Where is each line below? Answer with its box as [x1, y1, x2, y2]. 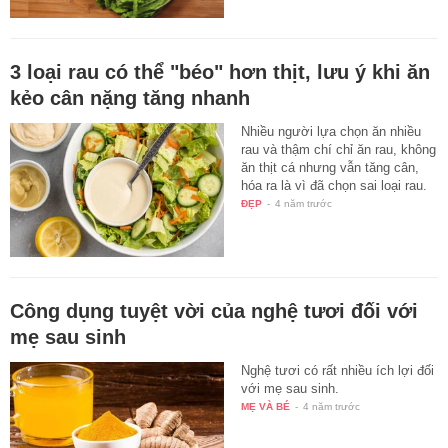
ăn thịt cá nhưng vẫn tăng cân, [241, 159, 420, 175]
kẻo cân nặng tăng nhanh [10, 86, 250, 109]
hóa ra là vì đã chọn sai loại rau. [241, 177, 428, 193]
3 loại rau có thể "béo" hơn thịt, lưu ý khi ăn [10, 60, 430, 83]
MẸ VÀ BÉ [241, 400, 291, 412]
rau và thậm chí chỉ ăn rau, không [241, 141, 437, 157]
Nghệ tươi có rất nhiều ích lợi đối [241, 362, 435, 378]
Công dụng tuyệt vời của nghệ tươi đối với [10, 299, 418, 322]
